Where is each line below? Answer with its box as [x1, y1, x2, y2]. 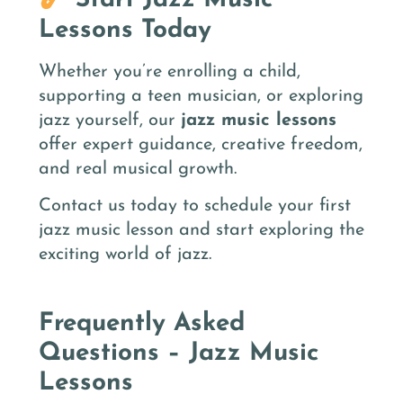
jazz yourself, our [39, 111, 181, 130]
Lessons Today [39, 17, 211, 43]
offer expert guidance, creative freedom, [39, 135, 363, 154]
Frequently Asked [39, 311, 245, 337]
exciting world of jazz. [39, 245, 211, 264]
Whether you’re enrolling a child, [39, 62, 300, 81]
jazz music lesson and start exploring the [39, 220, 364, 239]
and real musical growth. [39, 159, 237, 178]
